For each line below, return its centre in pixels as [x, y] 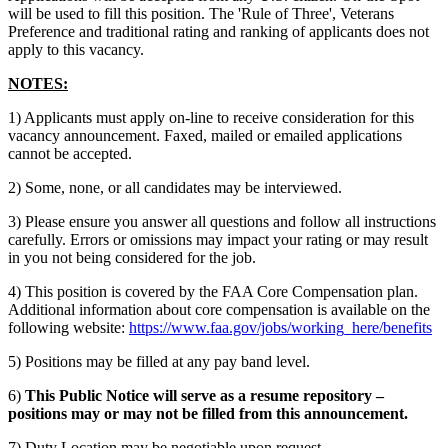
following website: [68, 328]
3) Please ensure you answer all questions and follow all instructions [222, 222]
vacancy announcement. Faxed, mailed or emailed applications [205, 136]
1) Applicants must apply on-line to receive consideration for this [211, 118]
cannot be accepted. [70, 154]
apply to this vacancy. [76, 50]
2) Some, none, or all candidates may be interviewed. [175, 188]
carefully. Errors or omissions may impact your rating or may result [218, 240]
